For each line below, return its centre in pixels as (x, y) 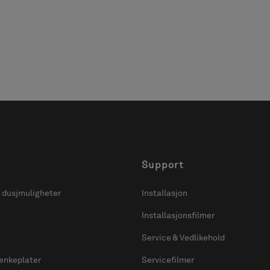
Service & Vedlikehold (183, 238)
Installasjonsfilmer (178, 215)
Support (163, 165)
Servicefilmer (168, 260)
